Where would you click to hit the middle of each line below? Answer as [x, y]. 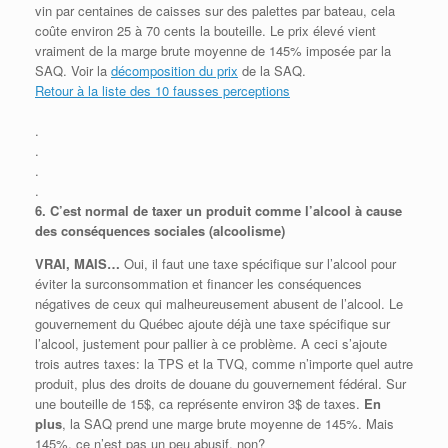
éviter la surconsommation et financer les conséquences [198, 283]
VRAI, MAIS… [77, 263]
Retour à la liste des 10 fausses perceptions [162, 90]
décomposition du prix [174, 70]
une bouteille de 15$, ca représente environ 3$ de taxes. [199, 403]
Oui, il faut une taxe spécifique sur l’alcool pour [258, 263]
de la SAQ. [272, 70]
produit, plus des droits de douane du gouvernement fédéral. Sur [220, 383]
